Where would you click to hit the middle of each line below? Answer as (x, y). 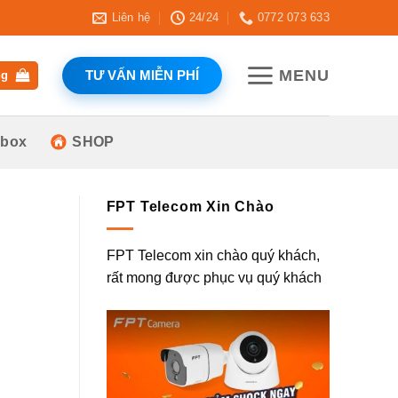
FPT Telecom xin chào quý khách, (213, 255)
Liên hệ (131, 17)
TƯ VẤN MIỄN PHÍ (143, 75)
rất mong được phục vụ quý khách (214, 277)
